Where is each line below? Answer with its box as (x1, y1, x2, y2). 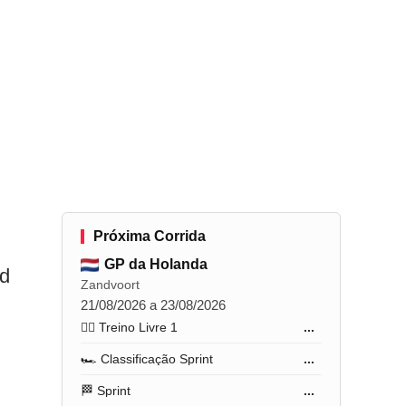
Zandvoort (81, 277, 140, 292)
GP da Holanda (104, 256, 208, 272)
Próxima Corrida (93, 228, 207, 244)
